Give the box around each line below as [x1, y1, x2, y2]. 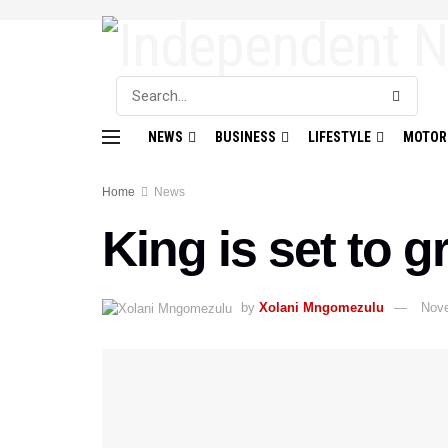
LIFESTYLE [308, 129, 371, 145]
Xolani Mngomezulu [259, 300, 384, 315]
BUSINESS [215, 129, 276, 145]
